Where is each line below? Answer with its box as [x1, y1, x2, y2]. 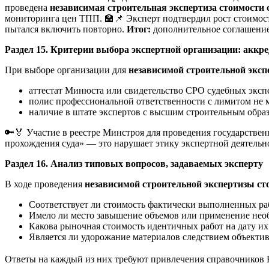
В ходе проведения [5, 178, 85, 189]
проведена [5, 2, 50, 13]
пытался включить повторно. [5, 23, 127, 34]
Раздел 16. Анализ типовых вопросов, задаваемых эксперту [5, 158, 263, 169]
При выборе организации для [5, 64, 128, 75]
